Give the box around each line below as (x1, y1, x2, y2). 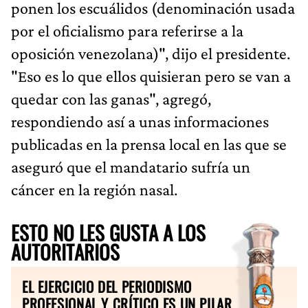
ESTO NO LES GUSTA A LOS (11, 217, 206, 247)
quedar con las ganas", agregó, (11, 89, 211, 108)
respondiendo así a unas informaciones (11, 111, 269, 131)
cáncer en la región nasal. (11, 179, 177, 199)
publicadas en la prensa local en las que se (11, 134, 287, 153)
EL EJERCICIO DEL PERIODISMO (22, 275, 192, 297)
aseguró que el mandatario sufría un (11, 157, 250, 176)
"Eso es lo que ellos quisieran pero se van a (11, 66, 291, 85)
